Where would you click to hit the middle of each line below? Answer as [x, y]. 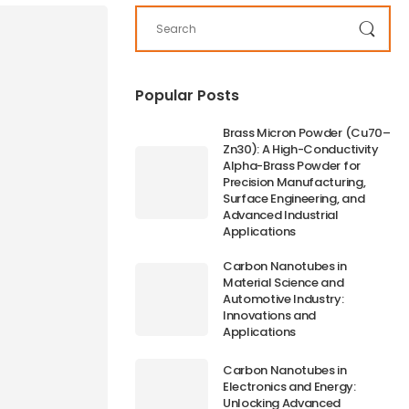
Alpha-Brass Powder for [292, 166]
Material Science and [283, 283]
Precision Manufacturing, [294, 182]
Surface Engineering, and [294, 199]
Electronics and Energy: [289, 387]
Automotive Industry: [283, 299]
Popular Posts [187, 95]
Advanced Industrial [281, 215]
